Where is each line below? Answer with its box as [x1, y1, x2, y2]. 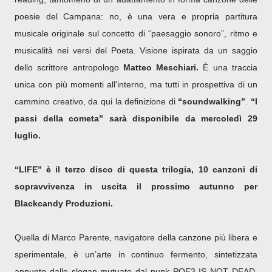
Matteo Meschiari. [123, 63, 199, 73]
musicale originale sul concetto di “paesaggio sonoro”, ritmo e [15, 29, 257, 39]
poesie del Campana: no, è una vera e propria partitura [15, 12, 257, 22]
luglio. [15, 131, 41, 141]
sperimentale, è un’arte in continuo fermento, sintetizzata [15, 250, 257, 260]
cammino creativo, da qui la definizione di [15, 97, 178, 107]
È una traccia [199, 63, 258, 73]
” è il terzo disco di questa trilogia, [38, 165, 199, 175]
